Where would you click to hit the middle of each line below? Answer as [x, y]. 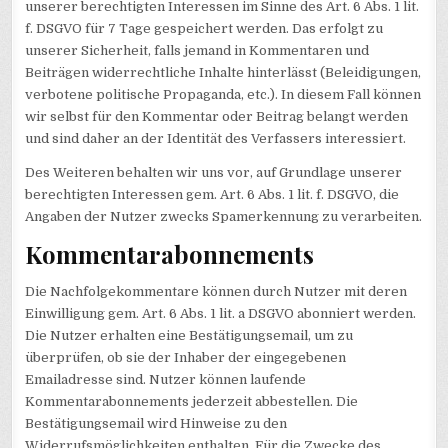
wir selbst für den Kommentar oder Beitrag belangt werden [217, 117]
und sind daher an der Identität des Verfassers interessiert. [216, 139]
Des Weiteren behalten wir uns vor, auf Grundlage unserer [214, 173]
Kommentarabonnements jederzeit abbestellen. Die [192, 401]
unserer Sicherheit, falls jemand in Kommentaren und [197, 51]
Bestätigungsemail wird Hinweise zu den [156, 423]
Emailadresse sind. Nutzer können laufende [166, 379]
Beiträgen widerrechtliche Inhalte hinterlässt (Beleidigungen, [223, 73]
